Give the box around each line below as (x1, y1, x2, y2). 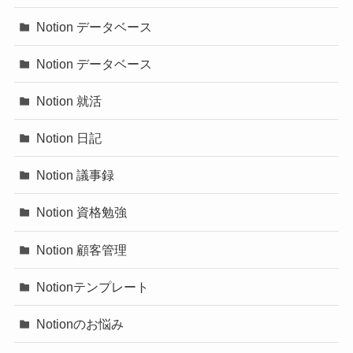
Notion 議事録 (36, 168, 115, 183)
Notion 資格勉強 (36, 205, 128, 220)
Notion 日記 (36, 131, 102, 146)
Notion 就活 (36, 93, 102, 108)
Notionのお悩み (36, 317, 124, 331)
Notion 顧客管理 (36, 242, 128, 257)
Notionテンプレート (36, 279, 150, 294)
